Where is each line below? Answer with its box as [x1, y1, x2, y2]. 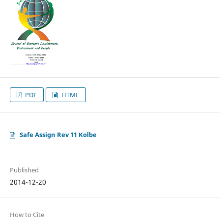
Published [9, 165, 39, 174]
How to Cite [9, 210, 44, 219]
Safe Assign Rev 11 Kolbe [19, 130, 97, 139]
